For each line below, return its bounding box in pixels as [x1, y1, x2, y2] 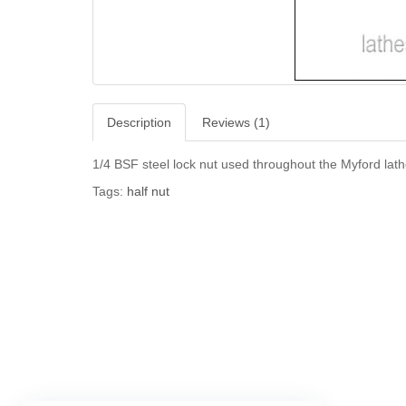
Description [107, 115, 171, 130]
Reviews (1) [202, 115, 270, 130]
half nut [127, 184, 169, 198]
